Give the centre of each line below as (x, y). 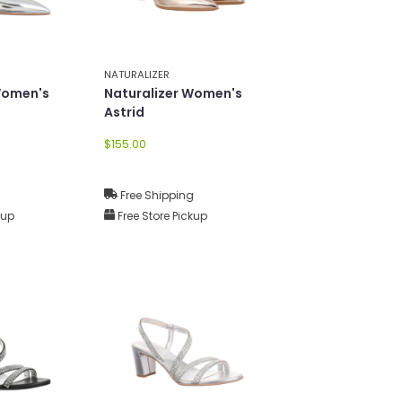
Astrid (124, 112)
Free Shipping (156, 195)
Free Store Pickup (161, 215)
